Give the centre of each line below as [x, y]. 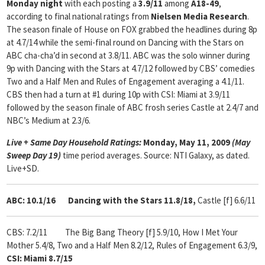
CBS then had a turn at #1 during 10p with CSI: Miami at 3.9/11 [118, 94]
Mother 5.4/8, [31, 245]
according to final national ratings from [79, 16]
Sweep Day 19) [35, 155]
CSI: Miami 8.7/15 [40, 258]
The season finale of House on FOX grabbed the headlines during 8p [132, 29]
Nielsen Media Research [199, 16]
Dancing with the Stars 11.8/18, [133, 200]
